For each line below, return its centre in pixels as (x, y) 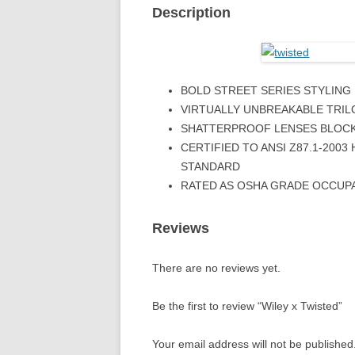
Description (191, 13)
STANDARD (210, 166)
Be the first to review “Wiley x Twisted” (247, 306)
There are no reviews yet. (216, 268)
